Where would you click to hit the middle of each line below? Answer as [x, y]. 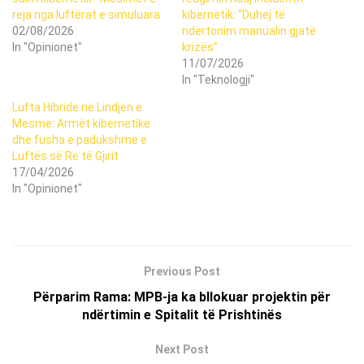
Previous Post [182, 271]
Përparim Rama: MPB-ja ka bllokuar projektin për [182, 297]
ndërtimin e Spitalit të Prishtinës [182, 314]
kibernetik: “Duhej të [234, 14]
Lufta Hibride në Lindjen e [77, 107]
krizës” [200, 47]
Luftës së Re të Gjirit [65, 156]
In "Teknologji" [218, 79]
